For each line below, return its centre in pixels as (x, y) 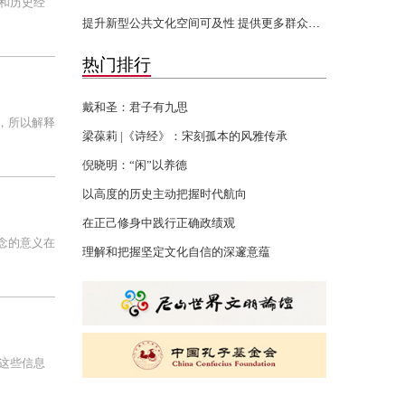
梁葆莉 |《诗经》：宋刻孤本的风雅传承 (185, 136)
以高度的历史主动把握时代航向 (165, 194)
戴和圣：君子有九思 (135, 107)
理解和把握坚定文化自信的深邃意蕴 (176, 252)
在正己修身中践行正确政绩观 (159, 223)
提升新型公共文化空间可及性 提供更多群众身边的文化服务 (314, 23)
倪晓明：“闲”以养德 (135, 165)
